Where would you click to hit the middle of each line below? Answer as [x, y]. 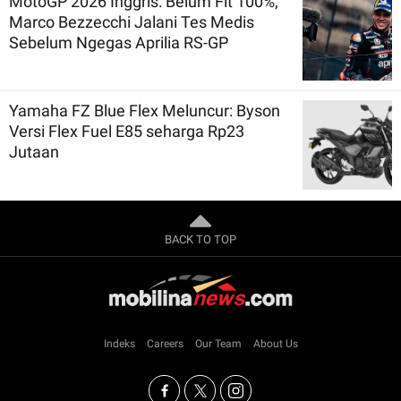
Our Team [218, 343]
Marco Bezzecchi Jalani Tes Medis [132, 21]
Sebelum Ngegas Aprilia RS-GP [119, 42]
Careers [165, 343]
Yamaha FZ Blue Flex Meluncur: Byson [145, 110]
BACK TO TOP [200, 239]
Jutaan [34, 151]
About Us [275, 343]
